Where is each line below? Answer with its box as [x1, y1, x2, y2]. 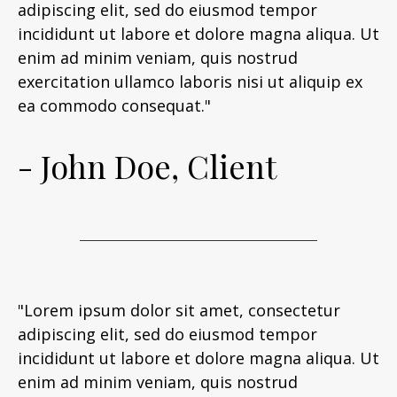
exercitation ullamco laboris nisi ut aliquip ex [18, 71, 362, 92]
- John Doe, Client [18, 144, 276, 187]
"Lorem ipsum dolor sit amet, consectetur [18, 300, 340, 321]
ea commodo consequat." [18, 95, 211, 116]
